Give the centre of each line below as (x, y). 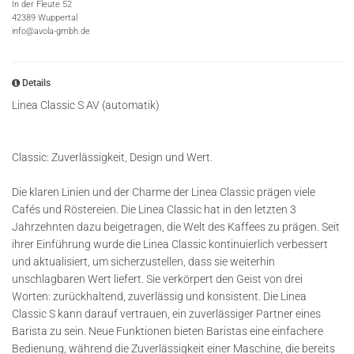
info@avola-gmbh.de (51, 31)
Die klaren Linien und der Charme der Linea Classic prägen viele (164, 192)
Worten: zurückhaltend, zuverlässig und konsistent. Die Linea (159, 296)
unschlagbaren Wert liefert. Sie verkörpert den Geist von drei (157, 279)
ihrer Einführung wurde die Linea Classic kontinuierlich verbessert (170, 244)
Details (35, 83)
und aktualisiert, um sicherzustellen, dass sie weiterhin (143, 262)
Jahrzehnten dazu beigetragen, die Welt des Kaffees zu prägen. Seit (176, 227)
